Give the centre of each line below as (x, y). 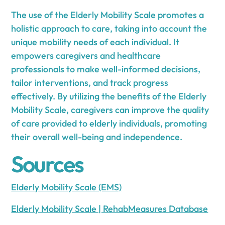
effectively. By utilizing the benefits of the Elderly (109, 96)
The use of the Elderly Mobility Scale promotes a (108, 15)
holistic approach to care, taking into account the (109, 29)
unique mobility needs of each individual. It (95, 42)
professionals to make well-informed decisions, (106, 69)
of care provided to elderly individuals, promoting (109, 124)
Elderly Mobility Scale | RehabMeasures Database (110, 209)
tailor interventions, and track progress (90, 83)
